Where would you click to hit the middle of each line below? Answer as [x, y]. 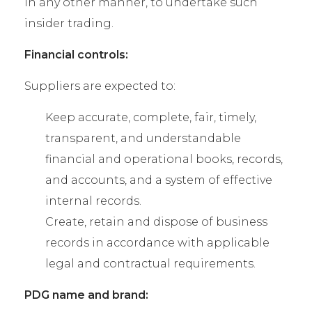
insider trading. [69, 23]
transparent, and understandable [143, 138]
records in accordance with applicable [157, 243]
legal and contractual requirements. [150, 264]
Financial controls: [76, 55]
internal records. [93, 201]
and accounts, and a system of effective [159, 180]
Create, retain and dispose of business [156, 222]
